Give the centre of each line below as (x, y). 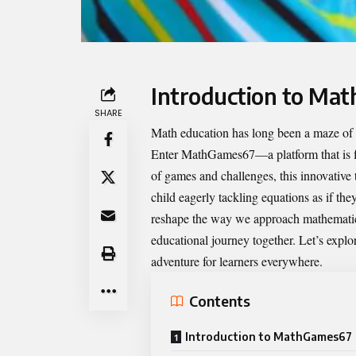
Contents (220, 301)
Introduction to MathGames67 (269, 336)
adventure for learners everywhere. (237, 261)
